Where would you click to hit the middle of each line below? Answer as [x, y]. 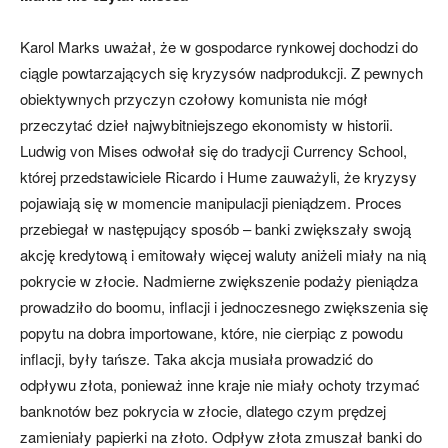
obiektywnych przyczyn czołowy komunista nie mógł [194, 99]
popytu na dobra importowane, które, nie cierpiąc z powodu [211, 333]
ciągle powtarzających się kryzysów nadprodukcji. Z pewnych [221, 73]
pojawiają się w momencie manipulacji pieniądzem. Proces [211, 203]
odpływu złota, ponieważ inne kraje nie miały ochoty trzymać [220, 385]
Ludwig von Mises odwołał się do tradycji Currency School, [213, 151]
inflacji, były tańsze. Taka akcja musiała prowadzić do [196, 359]
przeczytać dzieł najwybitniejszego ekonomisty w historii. [206, 125]
